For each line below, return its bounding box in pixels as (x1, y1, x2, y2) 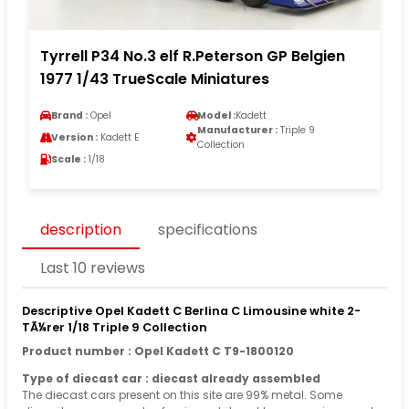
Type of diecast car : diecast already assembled (22, 370, 320, 386)
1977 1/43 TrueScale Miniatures (40, 68, 269, 89)
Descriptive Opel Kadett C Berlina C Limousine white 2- (22, 302, 361, 319)
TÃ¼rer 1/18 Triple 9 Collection (22, 319, 207, 335)
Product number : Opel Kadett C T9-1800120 (22, 342, 294, 359)
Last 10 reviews (40, 257, 145, 279)
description (40, 218, 121, 240)
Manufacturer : (197, 122, 278, 137)
